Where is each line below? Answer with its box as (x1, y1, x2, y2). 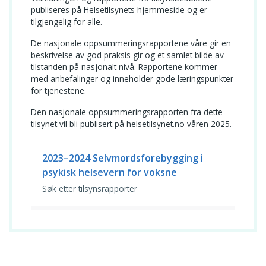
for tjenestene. (31, 85, 86, 97)
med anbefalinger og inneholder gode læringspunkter (31, 73, 233, 85)
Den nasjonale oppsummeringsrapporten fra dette (31, 106, 223, 118)
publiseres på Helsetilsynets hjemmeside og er (31, 4, 207, 16)
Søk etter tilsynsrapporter (42, 183, 137, 195)
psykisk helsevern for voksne (42, 166, 177, 179)
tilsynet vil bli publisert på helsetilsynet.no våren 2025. (31, 118, 232, 130)
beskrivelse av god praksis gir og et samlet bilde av (31, 49, 224, 61)
